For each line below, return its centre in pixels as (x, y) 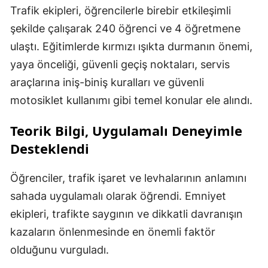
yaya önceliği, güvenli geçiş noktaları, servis (120, 65)
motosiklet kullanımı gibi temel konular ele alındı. (131, 100)
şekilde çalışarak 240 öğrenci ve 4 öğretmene (125, 29)
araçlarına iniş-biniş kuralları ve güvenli (107, 83)
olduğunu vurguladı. (60, 250)
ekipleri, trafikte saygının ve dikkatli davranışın (127, 214)
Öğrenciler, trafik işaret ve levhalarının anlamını (128, 178)
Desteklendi (50, 149)
